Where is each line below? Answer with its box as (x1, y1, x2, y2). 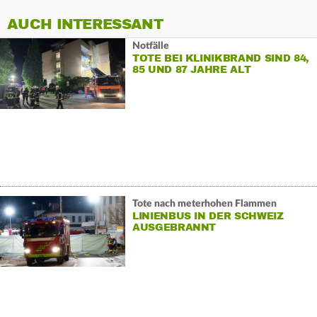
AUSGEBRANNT (132, 221, 217, 234)
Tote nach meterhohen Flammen (132, 198, 277, 209)
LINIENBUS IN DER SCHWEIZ (132, 209, 284, 222)
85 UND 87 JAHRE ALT (132, 63, 251, 76)
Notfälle (132, 40, 169, 51)
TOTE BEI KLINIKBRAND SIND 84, (132, 52, 309, 64)
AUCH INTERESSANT (7, 16, 163, 34)
